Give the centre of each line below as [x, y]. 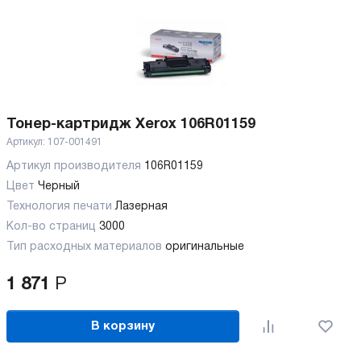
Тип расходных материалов [86, 247]
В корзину [123, 326]
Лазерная [141, 207]
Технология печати [61, 207]
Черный [59, 187]
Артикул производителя [75, 167]
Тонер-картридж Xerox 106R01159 [131, 125]
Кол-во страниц [53, 227]
